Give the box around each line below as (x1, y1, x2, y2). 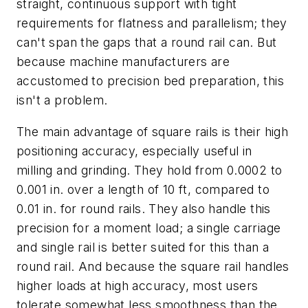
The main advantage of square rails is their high (16, 124, 289, 139)
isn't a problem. (16, 92, 108, 107)
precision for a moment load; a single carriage (16, 220, 281, 235)
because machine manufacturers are (16, 54, 230, 69)
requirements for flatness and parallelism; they (16, 15, 287, 30)
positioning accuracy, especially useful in (16, 143, 252, 158)
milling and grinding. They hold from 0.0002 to (16, 162, 283, 177)
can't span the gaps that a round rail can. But (16, 34, 277, 49)
